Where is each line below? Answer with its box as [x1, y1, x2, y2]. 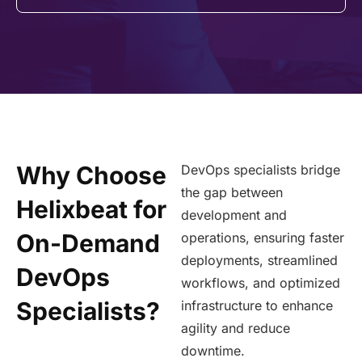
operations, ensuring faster [181, 229, 344, 246]
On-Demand [16, 229, 160, 258]
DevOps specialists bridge [181, 162, 340, 178]
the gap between [181, 184, 283, 200]
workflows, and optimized [181, 275, 340, 291]
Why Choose [16, 161, 166, 190]
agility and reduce [181, 320, 290, 336]
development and [181, 207, 287, 223]
